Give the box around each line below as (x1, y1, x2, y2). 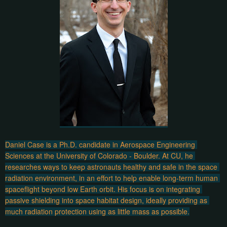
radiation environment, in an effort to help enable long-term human (5, 172, 218, 183)
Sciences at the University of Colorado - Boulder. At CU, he (5, 150, 193, 161)
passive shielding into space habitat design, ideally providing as (5, 195, 207, 205)
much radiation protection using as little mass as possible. (5, 206, 190, 216)
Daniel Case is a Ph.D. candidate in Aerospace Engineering (5, 139, 195, 149)
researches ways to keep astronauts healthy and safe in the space (5, 161, 217, 172)
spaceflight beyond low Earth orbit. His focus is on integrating (5, 183, 200, 194)
